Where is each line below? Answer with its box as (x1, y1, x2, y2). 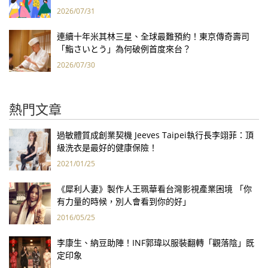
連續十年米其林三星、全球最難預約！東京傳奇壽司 (57, 31, 249, 42)
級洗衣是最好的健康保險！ (57, 142, 157, 153)
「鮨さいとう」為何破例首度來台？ (57, 43, 191, 54)
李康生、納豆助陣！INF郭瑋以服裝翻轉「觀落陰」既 (57, 237, 254, 248)
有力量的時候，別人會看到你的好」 (57, 196, 191, 207)
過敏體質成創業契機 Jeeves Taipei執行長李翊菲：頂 (57, 129, 254, 141)
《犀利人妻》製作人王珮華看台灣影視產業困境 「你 (57, 183, 252, 194)
